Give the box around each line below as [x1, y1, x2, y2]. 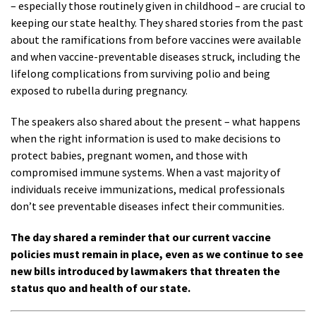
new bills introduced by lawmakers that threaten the [11, 264, 280, 279]
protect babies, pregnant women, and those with [11, 148, 248, 163]
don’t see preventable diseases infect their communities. [11, 199, 284, 214]
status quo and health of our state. [11, 281, 190, 296]
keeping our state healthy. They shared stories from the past [11, 16, 303, 30]
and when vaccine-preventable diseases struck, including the [11, 49, 300, 64]
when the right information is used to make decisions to [11, 131, 281, 146]
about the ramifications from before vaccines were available [11, 32, 301, 47]
